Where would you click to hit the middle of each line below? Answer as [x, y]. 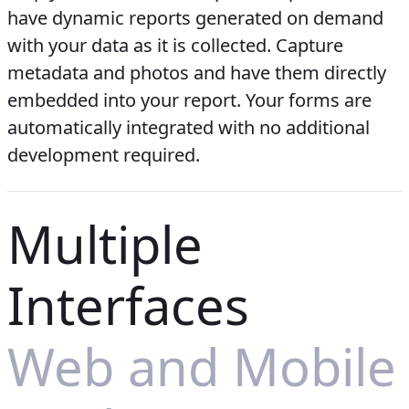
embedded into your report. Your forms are [189, 100]
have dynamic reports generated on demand [195, 17]
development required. [104, 154]
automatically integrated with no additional [189, 127]
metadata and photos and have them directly [197, 72]
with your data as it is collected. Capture [175, 45]
